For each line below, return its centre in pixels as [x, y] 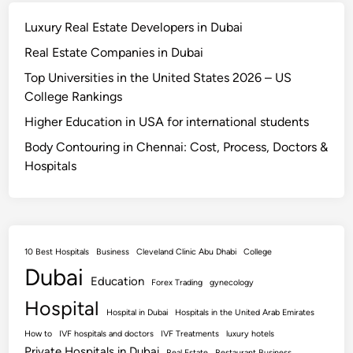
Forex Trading [177, 283]
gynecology [232, 283]
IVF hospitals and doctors [107, 334]
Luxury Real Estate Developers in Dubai [134, 28]
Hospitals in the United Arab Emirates [245, 313]
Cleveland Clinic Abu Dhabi [187, 252]
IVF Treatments [190, 334]
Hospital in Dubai [137, 313]
